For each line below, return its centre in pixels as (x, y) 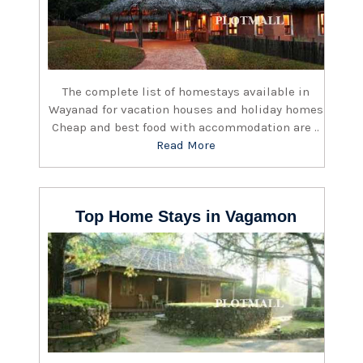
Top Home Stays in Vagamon (186, 216)
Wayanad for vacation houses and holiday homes (186, 109)
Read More (186, 145)
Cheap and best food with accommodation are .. (186, 127)
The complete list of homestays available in (186, 91)
